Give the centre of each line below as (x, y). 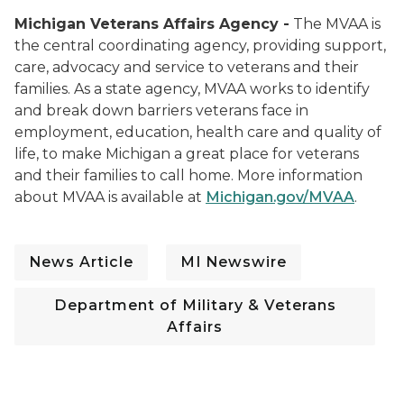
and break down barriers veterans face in (161, 111)
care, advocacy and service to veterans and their (187, 68)
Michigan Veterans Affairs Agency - (152, 24)
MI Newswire (234, 262)
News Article (81, 262)
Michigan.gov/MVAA (280, 197)
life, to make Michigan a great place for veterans (187, 154)
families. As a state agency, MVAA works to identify (192, 89)
